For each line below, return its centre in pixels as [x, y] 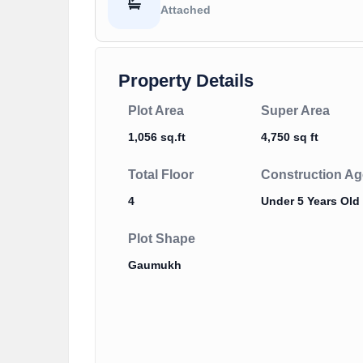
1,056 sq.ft [157, 137]
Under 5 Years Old [310, 201]
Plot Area [156, 111]
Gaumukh [155, 265]
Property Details [186, 81]
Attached [186, 9]
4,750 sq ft [290, 137]
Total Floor [161, 175]
